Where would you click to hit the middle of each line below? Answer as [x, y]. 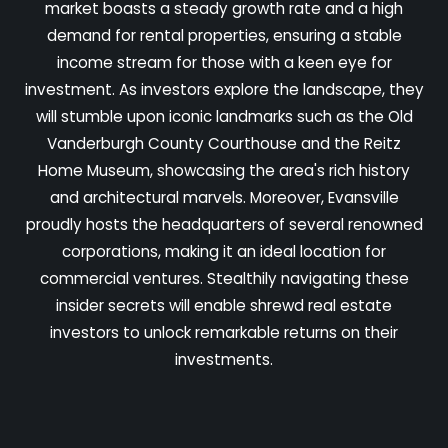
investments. [224, 359]
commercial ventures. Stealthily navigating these [224, 278]
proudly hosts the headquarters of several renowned [224, 224]
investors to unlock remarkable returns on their [224, 332]
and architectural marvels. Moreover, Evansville [224, 197]
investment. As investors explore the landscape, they [224, 89]
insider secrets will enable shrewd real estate [224, 305]
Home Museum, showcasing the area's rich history [224, 170]
